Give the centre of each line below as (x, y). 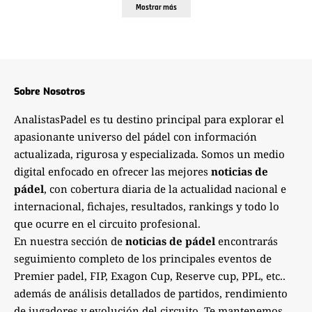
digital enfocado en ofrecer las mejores (112, 172)
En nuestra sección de (70, 241)
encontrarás (247, 241)
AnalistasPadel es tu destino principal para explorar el (149, 119)
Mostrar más (156, 8)
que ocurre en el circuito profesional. (107, 224)
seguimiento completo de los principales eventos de (143, 259)
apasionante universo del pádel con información (135, 137)
